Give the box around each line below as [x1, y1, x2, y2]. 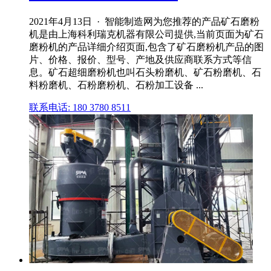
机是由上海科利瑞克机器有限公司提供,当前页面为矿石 [29, 28, 264, 39]
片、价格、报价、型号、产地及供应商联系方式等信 [29, 54, 252, 65]
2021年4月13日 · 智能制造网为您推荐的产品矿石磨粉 [29, 16, 260, 27]
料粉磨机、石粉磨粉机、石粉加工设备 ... [29, 79, 203, 90]
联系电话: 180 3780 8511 [29, 102, 131, 113]
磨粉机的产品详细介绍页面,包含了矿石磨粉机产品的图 [29, 41, 264, 52]
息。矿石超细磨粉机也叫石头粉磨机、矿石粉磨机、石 [29, 67, 261, 77]
